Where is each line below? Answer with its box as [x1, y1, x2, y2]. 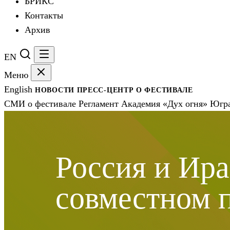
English [4, 84, 35, 94]
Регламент [79, 99, 121, 109]
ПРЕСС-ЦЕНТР [76, 86, 137, 94]
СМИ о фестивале [4, 99, 79, 109]
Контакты [25, 10, 63, 21]
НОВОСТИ [35, 86, 77, 94]
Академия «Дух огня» [121, 99, 210, 109]
